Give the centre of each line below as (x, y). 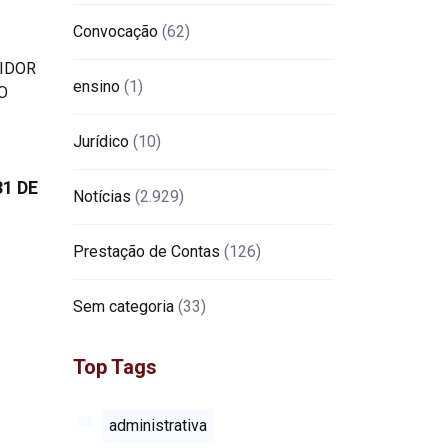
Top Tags (115, 366)
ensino (96, 86)
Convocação (115, 31)
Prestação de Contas (146, 251)
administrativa (158, 425)
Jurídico (101, 141)
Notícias (102, 196)
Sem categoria (123, 306)
